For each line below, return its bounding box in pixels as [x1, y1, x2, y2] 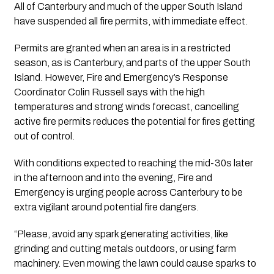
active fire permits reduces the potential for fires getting [13, 116, 255, 127]
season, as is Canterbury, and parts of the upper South [13, 57, 251, 68]
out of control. [13, 130, 75, 141]
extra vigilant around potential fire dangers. [13, 201, 199, 212]
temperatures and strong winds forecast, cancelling [13, 101, 239, 112]
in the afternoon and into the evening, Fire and [13, 172, 212, 183]
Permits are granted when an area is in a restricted [13, 42, 231, 53]
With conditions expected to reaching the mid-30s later [13, 157, 253, 168]
